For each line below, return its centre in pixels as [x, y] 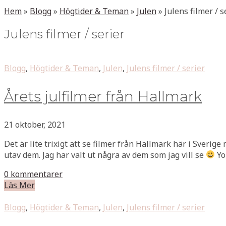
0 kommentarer [33, 174]
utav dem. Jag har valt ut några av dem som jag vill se [105, 155]
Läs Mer [19, 185]
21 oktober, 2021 [35, 124]
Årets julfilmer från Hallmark [103, 96]
